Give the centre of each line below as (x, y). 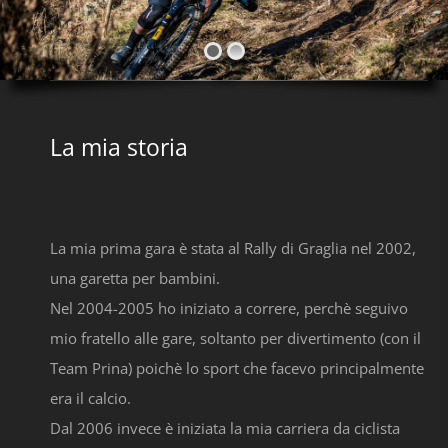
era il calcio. (90, 398)
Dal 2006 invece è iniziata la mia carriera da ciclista (225, 428)
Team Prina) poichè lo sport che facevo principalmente (237, 368)
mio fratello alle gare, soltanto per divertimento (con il (235, 338)
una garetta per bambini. (135, 278)
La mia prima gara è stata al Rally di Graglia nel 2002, (233, 248)
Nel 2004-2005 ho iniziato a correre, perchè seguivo (229, 308)
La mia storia (119, 146)
